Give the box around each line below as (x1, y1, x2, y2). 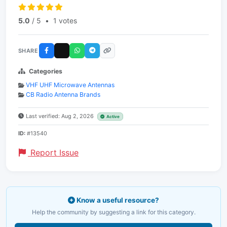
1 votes (53, 16, 77, 25)
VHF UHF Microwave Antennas (26, 81, 115, 89)
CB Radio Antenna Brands (26, 91, 100, 98)
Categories (29, 67, 62, 75)
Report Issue (28, 147, 79, 158)
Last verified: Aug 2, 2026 (26, 112, 95, 120)
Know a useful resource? (75, 196, 159, 204)
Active (106, 114, 120, 119)
